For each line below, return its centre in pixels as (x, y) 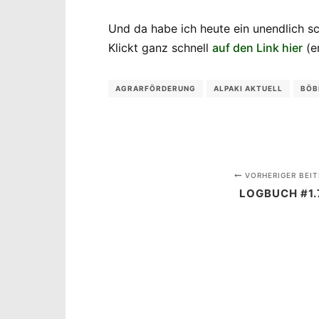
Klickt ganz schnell (160, 47)
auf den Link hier (257, 47)
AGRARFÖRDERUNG (156, 88)
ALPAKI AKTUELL (248, 88)
